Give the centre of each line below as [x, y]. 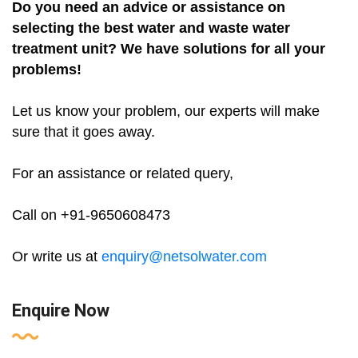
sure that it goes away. [84, 132]
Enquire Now [61, 311]
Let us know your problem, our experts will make [166, 111]
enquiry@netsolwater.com [184, 257]
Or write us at [57, 257]
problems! [47, 70]
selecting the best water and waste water [151, 28]
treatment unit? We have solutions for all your [169, 49]
